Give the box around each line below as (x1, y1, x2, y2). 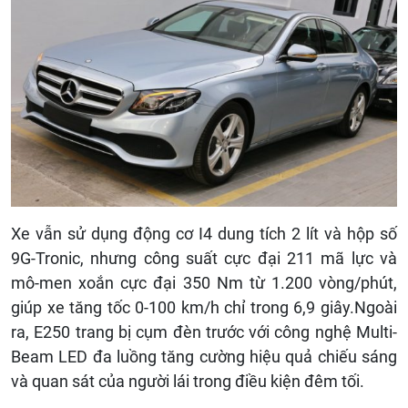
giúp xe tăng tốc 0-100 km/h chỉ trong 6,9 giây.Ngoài (11, 298, 397, 318)
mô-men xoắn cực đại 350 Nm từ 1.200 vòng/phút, (11, 273, 397, 293)
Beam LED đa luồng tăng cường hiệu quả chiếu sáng (11, 347, 397, 367)
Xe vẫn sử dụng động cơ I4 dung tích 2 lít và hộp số (11, 224, 397, 244)
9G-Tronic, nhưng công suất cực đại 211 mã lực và (11, 249, 397, 269)
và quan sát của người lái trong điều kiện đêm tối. (11, 372, 364, 392)
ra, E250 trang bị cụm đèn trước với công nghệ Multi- (11, 322, 397, 342)
